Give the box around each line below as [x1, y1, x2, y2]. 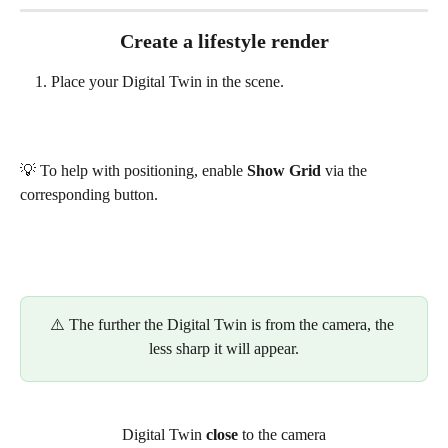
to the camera [238, 425, 326, 443]
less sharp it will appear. [149, 340, 299, 358]
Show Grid [247, 162, 321, 180]
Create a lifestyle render [119, 30, 329, 53]
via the [321, 162, 371, 180]
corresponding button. [20, 186, 158, 204]
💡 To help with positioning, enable [20, 162, 247, 180]
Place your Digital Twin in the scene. [51, 73, 284, 91]
